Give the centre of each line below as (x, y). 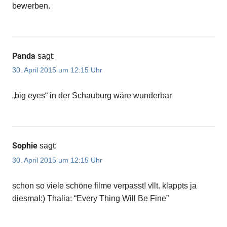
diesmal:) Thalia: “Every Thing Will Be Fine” (90, 198)
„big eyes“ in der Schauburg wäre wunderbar (92, 96)
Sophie (25, 146)
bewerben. (31, 6)
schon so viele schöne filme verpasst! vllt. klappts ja (104, 185)
